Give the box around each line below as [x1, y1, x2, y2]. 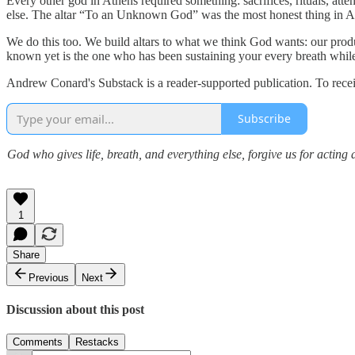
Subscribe [238, 111, 291, 127]
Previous [29, 271, 69, 284]
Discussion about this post [6, 302, 144, 316]
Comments [13, 336, 63, 349]
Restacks [75, 336, 119, 349]
